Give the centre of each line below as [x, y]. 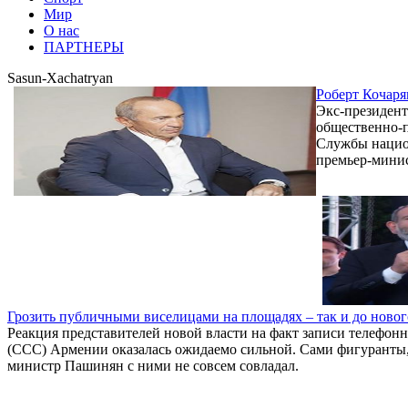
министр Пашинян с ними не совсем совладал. [153, 365]
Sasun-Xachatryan [60, 77]
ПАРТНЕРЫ [84, 46]
